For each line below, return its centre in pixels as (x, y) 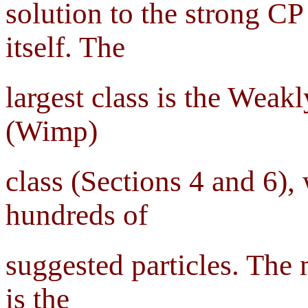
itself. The (65, 47)
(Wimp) (52, 131)
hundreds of (77, 215)
